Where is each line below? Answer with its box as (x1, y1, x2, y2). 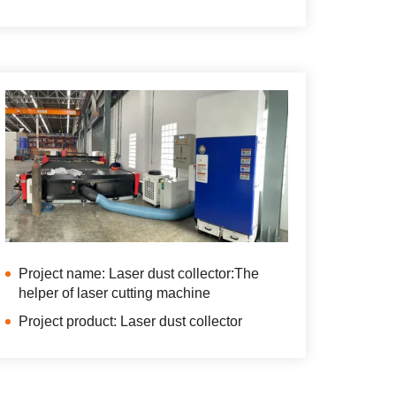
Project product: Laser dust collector (19, 314, 242, 330)
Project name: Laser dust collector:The (19, 266, 259, 282)
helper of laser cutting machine (19, 286, 210, 301)
